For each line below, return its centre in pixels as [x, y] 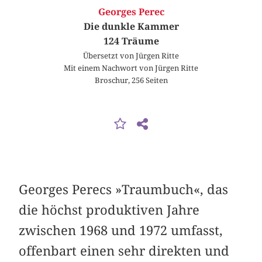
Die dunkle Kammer [131, 27]
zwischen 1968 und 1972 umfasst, [121, 230]
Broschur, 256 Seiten [131, 80]
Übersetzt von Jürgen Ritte [131, 56]
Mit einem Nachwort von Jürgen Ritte [131, 68]
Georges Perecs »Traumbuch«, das [124, 189]
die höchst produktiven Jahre [109, 210]
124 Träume [131, 42]
